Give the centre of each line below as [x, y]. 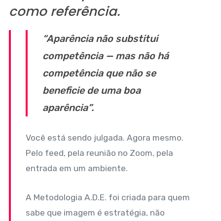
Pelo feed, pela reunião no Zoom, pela [99, 153]
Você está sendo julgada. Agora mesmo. [104, 137]
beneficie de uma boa [91, 90]
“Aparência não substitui [100, 38]
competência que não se [99, 73]
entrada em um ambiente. [76, 168]
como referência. [64, 11]
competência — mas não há [105, 55]
